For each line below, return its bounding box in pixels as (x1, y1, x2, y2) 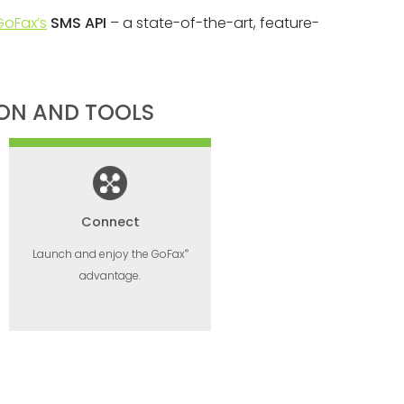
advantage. (79, 268, 141, 283)
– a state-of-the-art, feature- (106, 13, 319, 33)
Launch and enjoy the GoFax (32, 246, 185, 262)
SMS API (50, 13, 106, 33)
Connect (80, 213, 140, 231)
